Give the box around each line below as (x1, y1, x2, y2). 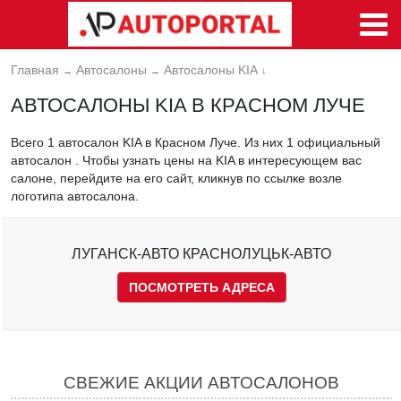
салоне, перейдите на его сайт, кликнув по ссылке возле (11, 170, 342, 185)
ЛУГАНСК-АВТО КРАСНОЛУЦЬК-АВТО (72, 245, 331, 261)
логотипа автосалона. (11, 188, 139, 203)
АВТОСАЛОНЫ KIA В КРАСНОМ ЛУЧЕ (11, 94, 365, 117)
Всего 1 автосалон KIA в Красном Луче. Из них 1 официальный (11, 134, 380, 149)
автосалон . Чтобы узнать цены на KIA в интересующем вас (11, 152, 362, 167)
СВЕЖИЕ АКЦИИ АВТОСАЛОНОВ (64, 372, 339, 392)
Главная (11, 63, 59, 77)
